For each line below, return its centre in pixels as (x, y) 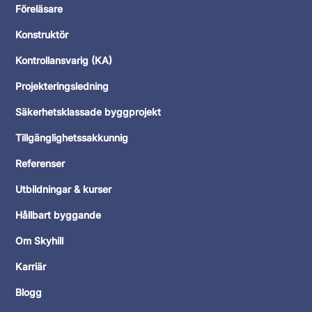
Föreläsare (39, 8)
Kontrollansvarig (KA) (64, 60)
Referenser (40, 163)
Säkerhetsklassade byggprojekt (88, 111)
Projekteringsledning (62, 86)
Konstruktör (42, 34)
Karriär (31, 266)
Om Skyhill (40, 240)
